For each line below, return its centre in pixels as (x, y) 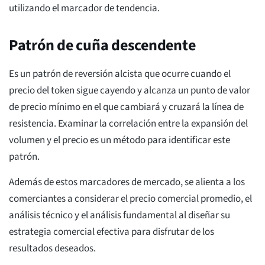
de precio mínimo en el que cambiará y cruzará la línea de (126, 107)
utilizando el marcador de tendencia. (84, 9)
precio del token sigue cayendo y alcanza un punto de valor (130, 91)
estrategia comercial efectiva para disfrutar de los (112, 232)
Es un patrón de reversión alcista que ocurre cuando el (120, 74)
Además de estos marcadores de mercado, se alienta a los (127, 182)
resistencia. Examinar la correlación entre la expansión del (128, 124)
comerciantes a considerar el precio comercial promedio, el (130, 199)
